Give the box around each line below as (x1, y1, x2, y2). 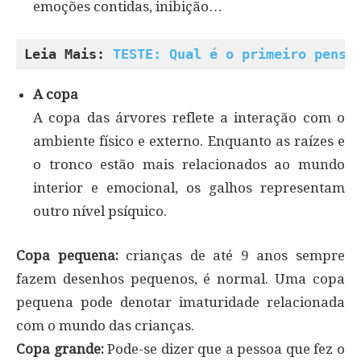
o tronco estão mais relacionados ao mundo (33, 156, 345, 173)
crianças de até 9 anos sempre (118, 247, 346, 264)
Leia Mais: (24, 46, 113, 63)
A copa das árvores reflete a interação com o (33, 110, 345, 127)
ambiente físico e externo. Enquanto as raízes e (33, 133, 345, 150)
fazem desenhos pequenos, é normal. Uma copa (16, 271, 345, 288)
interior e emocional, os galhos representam (33, 180, 345, 197)
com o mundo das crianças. (16, 317, 194, 334)
